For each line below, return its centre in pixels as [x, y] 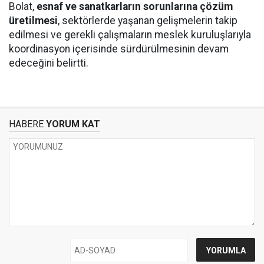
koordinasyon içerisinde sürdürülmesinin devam [119, 49]
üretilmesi [33, 21]
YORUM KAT [72, 124]
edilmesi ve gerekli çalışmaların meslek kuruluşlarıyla [130, 35]
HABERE [26, 124]
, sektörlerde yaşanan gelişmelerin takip [148, 21]
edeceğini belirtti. [49, 63]
